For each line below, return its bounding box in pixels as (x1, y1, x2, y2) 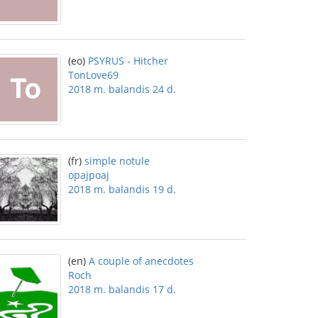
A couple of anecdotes (89, 254, 194, 268)
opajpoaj (68, 168, 109, 182)
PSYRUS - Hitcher (88, 54, 168, 67)
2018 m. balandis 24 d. (68, 82, 176, 96)
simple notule (84, 154, 150, 168)
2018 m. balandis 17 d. (68, 283, 176, 296)
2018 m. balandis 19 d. (68, 182, 176, 196)
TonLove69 (68, 68, 119, 82)
